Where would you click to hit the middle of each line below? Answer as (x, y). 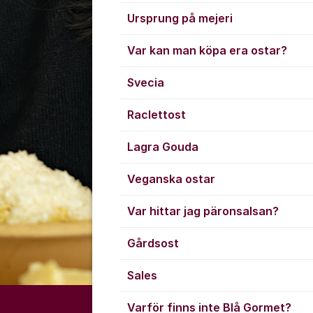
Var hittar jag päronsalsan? (203, 211)
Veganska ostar (171, 179)
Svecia (146, 82)
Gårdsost (153, 243)
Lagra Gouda (163, 147)
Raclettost (156, 115)
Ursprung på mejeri (180, 18)
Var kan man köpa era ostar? (207, 50)
